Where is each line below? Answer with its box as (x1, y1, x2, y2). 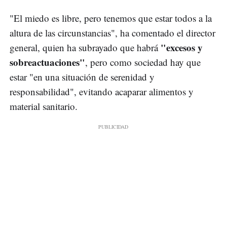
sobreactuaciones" (10, 55, 85, 69)
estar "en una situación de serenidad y (10, 70, 155, 84)
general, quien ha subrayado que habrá (10, 41, 161, 54)
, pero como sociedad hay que (85, 56, 201, 69)
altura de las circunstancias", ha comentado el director (10, 26, 215, 40)
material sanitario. (10, 100, 78, 113)
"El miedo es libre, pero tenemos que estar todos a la (10, 12, 212, 25)
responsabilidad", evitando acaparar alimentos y (10, 85, 194, 98)
